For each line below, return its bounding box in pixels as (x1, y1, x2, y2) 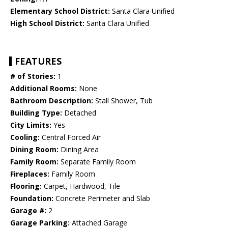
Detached (62, 108, 96, 118)
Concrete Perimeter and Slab (53, 193, 150, 204)
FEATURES (15, 55, 62, 68)
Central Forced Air (40, 132, 101, 142)
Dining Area (59, 145, 99, 155)
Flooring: (10, 181, 42, 191)
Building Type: (10, 108, 62, 118)
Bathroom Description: (10, 96, 93, 106)
